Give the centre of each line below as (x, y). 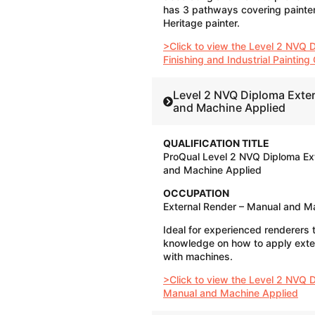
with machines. (198, 257)
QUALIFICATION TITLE (216, 143)
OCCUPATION (196, 193)
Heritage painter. (201, 23)
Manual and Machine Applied (231, 293)
